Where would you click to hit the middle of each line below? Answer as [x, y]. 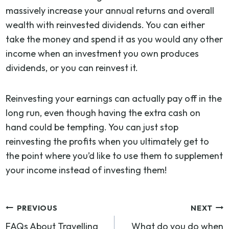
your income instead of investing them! [86, 170]
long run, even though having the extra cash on [103, 112]
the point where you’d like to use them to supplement [114, 155]
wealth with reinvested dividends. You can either [106, 25]
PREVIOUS [37, 208]
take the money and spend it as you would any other [114, 39]
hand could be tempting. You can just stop [92, 127]
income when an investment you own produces [102, 53]
